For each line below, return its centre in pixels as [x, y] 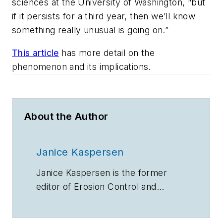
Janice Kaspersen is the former [102, 173]
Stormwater [61, 200]
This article [35, 53]
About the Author [66, 116]
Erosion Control [106, 187]
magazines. [112, 200]
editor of [55, 187]
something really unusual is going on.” [90, 30]
